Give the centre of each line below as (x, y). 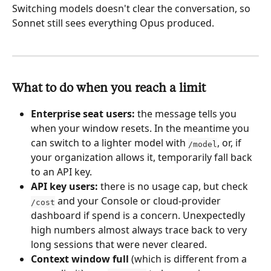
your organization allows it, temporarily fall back (143, 158)
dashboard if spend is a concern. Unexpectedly (139, 216)
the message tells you (187, 114)
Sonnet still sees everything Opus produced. (113, 23)
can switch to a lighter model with (109, 143)
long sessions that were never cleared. (119, 245)
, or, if (230, 143)
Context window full (80, 259)
